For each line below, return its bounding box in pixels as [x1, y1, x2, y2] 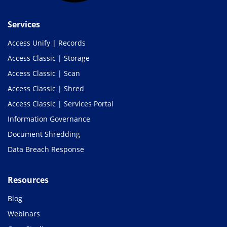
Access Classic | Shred [8, 83, 84, 93]
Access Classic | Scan [8, 68, 80, 78]
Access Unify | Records [8, 37, 86, 48]
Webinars [8, 208, 40, 218]
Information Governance [8, 113, 90, 124]
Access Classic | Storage [8, 53, 90, 63]
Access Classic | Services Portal [8, 98, 113, 108]
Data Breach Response [8, 144, 84, 154]
